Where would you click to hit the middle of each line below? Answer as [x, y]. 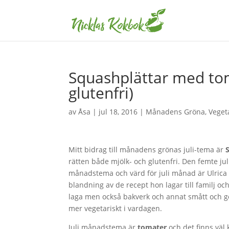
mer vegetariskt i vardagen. [116, 208]
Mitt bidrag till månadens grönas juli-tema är [147, 150]
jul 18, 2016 [118, 112]
